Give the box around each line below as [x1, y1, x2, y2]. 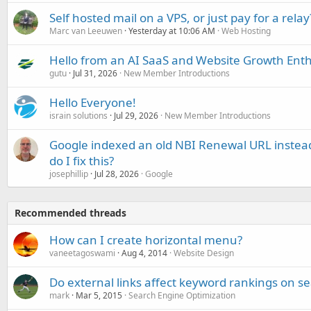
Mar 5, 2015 [76, 289, 122, 301]
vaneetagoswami [49, 247, 115, 259]
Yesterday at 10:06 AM [128, 25, 215, 37]
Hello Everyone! [49, 94, 136, 110]
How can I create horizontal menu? [49, 232, 242, 248]
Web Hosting [221, 25, 271, 37]
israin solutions [49, 110, 108, 121]
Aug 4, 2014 [121, 247, 167, 259]
